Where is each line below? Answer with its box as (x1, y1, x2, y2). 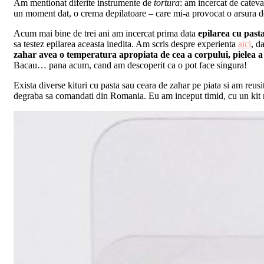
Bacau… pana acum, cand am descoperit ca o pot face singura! (14, 60, 247, 71)
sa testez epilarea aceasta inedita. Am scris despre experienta (14, 39, 238, 49)
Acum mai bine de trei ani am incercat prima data (14, 28, 198, 39)
